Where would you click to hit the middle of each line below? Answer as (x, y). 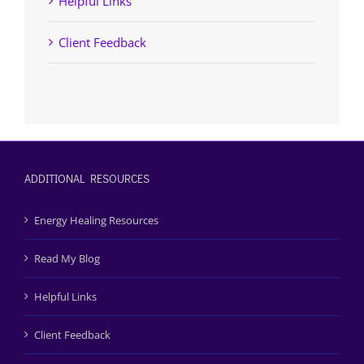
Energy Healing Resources (96, 220)
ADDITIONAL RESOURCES (87, 178)
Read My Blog (67, 258)
